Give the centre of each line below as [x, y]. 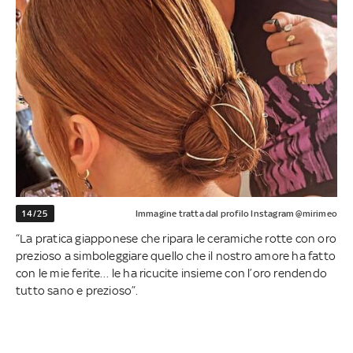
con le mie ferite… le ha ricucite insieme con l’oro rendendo [172, 273]
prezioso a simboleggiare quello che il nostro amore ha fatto [176, 256]
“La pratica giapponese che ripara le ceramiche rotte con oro [176, 239]
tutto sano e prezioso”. [77, 291]
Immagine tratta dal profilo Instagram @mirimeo [236, 214]
